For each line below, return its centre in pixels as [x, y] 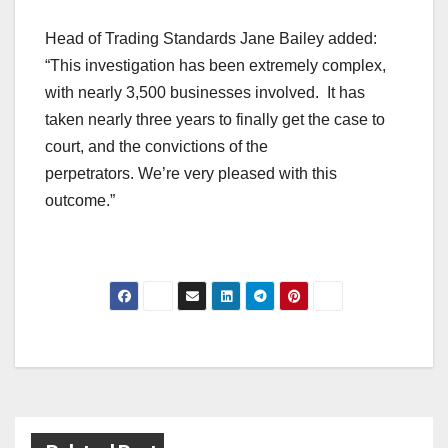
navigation [125, 398]
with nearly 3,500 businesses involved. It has [205, 93]
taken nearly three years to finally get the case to [215, 120]
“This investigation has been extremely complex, [215, 66]
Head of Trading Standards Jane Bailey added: [211, 39]
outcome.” [80, 201]
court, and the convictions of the [156, 147]
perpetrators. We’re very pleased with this [191, 174]
